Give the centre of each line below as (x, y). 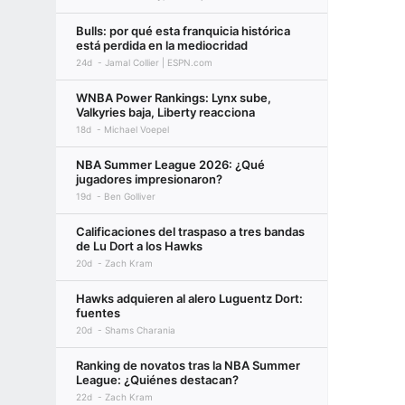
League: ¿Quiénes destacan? (157, 380)
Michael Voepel (137, 129)
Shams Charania (140, 330)
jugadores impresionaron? (149, 179)
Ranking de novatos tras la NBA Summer (188, 365)
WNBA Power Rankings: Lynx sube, (174, 98)
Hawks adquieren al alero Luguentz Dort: (189, 298)
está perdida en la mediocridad (162, 45)
